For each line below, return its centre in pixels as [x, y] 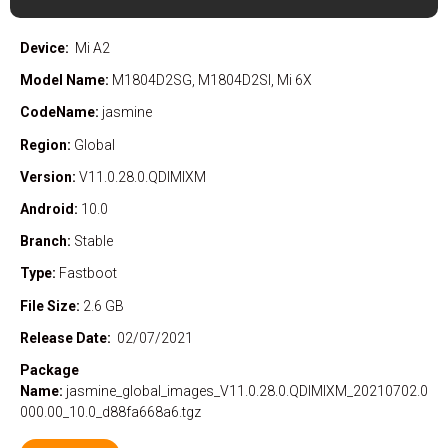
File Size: [50, 305]
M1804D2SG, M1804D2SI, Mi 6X [210, 80]
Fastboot [88, 273]
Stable [93, 241]
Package [49, 369]
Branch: [47, 241]
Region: [47, 144]
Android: [50, 209]
